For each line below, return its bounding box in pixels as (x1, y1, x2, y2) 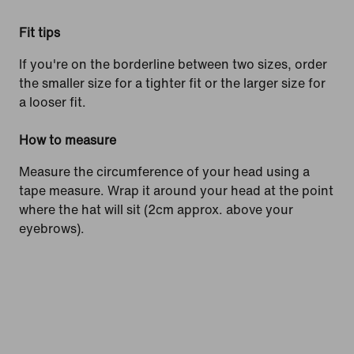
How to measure (19, 130, 116, 149)
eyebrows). (19, 219, 85, 238)
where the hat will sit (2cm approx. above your (19, 200, 293, 219)
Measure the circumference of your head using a (19, 162, 310, 181)
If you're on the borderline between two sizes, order (19, 55, 327, 73)
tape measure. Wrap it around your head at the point (19, 181, 333, 200)
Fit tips (19, 23, 60, 42)
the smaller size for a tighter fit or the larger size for (19, 73, 326, 92)
